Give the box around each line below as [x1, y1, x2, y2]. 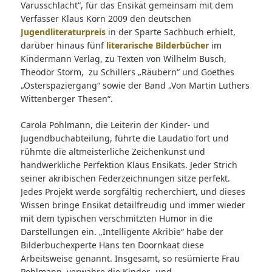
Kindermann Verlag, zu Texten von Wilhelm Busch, [20, 53, 226, 65]
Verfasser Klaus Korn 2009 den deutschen [20, 13, 191, 25]
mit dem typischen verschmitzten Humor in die [20, 212, 212, 225]
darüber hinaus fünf [20, 39, 106, 52]
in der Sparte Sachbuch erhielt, [105, 26, 236, 38]
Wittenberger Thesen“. [20, 93, 113, 105]
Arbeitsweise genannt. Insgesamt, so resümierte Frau [20, 253, 240, 265]
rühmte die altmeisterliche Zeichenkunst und [20, 146, 205, 158]
